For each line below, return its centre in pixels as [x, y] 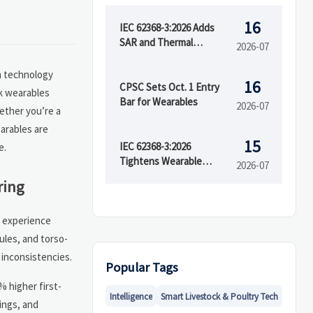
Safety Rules [147, 176]
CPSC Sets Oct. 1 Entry [169, 87]
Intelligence [131, 296]
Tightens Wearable [160, 161]
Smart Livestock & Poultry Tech [220, 296]
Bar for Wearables [158, 102]
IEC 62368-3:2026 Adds [167, 28]
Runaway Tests [153, 57]
